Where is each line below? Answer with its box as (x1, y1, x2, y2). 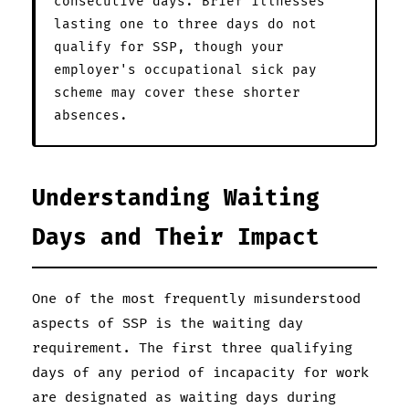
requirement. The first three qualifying (32, 339, 352, 357)
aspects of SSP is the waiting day (32, 314, 303, 332)
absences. (54, 107, 128, 123)
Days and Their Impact (32, 224, 320, 251)
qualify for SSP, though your (54, 38, 284, 55)
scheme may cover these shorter (54, 84, 300, 100)
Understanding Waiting (32, 184, 320, 212)
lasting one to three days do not (54, 16, 317, 32)
